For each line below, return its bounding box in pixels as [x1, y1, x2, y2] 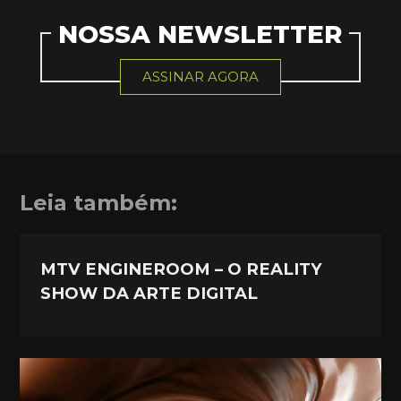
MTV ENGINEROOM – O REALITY [40, 259, 323, 280]
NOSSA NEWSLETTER [58, 18, 343, 49]
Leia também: [20, 190, 178, 217]
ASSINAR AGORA [141, 68, 259, 85]
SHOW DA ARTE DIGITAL [40, 283, 259, 304]
